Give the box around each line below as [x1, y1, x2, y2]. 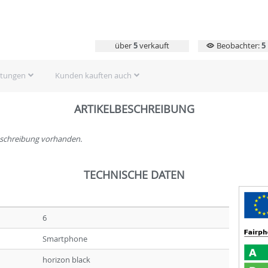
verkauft [137, 40, 169, 51]
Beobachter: [214, 40, 261, 51]
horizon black [42, 254, 90, 265]
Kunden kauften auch [54, 70, 132, 81]
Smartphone [42, 233, 87, 244]
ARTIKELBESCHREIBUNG [74, 101, 194, 116]
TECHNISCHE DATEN [83, 167, 185, 182]
